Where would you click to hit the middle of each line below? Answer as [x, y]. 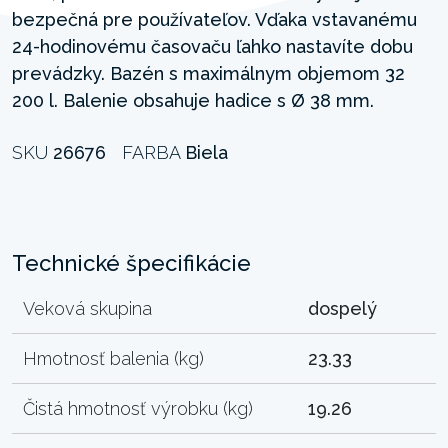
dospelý [343, 308]
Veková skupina [88, 308]
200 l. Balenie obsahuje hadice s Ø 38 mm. [193, 100]
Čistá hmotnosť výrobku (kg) [138, 408]
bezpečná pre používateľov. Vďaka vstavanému [214, 19]
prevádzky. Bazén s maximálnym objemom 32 [208, 73]
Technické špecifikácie [131, 262]
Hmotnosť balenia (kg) [114, 358]
